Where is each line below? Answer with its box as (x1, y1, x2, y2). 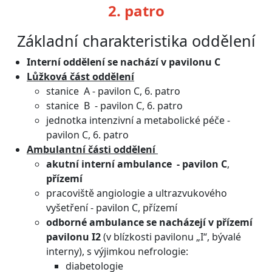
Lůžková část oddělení (27, 70, 134, 83)
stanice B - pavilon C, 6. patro (46, 99, 185, 112)
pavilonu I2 (46, 230, 103, 243)
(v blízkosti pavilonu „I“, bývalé (103, 230, 241, 243)
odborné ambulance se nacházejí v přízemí (46, 216, 253, 229)
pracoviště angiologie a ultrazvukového (46, 186, 227, 200)
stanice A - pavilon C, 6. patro (46, 84, 183, 98)
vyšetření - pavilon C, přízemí (46, 201, 177, 214)
